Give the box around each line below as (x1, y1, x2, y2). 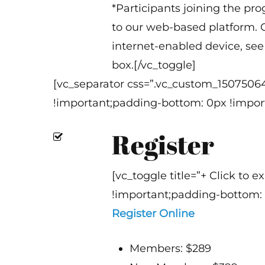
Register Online (112, 207, 195, 220)
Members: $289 (130, 242, 212, 255)
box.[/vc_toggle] (112, 59, 196, 72)
